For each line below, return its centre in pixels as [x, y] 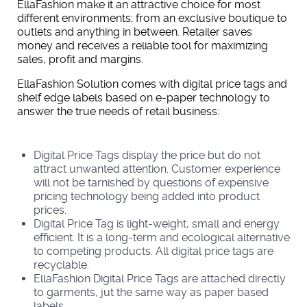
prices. [50, 210]
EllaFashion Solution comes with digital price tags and [152, 84]
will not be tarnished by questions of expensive [151, 183]
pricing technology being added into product [147, 196]
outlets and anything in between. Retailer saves [135, 32]
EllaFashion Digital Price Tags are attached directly [160, 279]
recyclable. [61, 265]
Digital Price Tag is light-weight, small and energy [157, 224]
